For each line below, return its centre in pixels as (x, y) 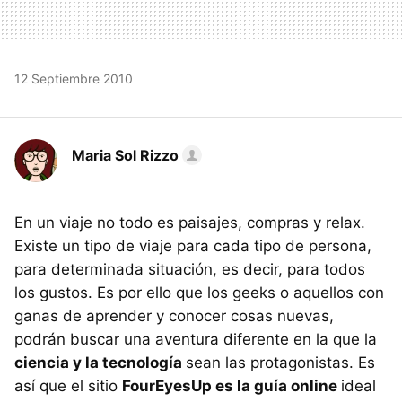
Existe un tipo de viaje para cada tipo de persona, (193, 245)
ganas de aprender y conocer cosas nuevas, (174, 315)
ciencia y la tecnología (100, 362)
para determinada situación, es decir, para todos (190, 269)
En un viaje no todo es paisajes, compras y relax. (190, 222)
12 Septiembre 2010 (74, 78)
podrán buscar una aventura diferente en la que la (196, 339)
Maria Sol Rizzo (125, 155)
